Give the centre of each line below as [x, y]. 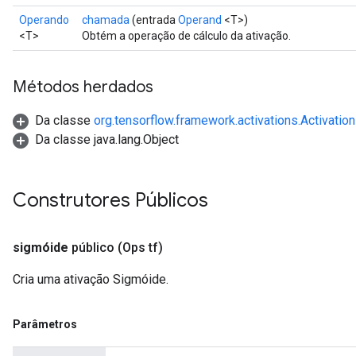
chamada [106, 20]
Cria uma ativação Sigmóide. [91, 279]
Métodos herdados [83, 87]
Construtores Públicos [110, 200]
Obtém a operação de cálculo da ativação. [186, 36]
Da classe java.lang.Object [107, 139]
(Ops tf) [140, 248]
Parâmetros [45, 324]
